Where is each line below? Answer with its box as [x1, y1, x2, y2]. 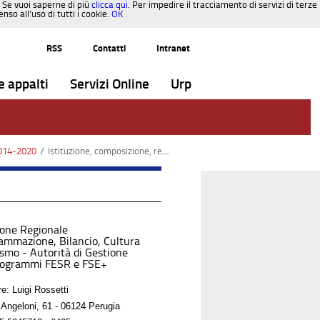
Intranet [156, 43, 190, 54]
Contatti [93, 43, 126, 54]
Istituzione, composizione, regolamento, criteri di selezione [48, 146, 162, 156]
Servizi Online [70, 76, 149, 92]
